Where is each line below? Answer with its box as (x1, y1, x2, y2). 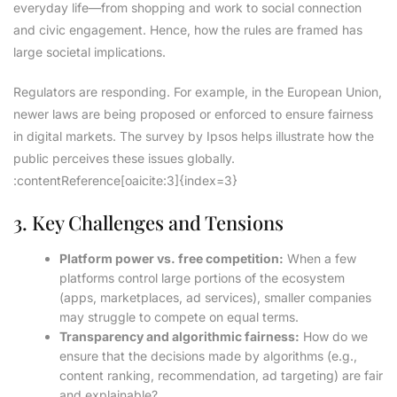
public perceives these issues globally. (13, 151, 235, 167)
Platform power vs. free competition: (59, 251, 284, 267)
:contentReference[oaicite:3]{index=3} (13, 173, 237, 189)
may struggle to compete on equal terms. (59, 309, 300, 325)
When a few (284, 251, 357, 267)
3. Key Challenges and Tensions (13, 209, 284, 237)
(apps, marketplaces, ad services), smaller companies (59, 290, 372, 306)
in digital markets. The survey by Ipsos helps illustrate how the (13, 128, 374, 144)
